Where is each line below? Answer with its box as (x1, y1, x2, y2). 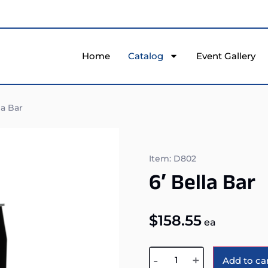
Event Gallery (196, 50, 255, 62)
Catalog (128, 50, 163, 62)
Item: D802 (148, 153, 196, 164)
